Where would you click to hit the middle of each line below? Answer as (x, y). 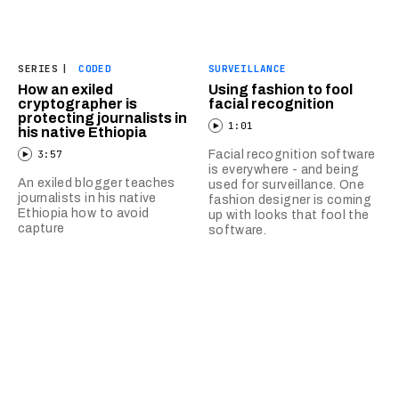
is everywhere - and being (284, 169)
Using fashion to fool (281, 89)
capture (41, 228)
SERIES (38, 68)
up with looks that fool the (289, 215)
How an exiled (65, 89)
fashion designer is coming (290, 199)
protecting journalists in (102, 118)
